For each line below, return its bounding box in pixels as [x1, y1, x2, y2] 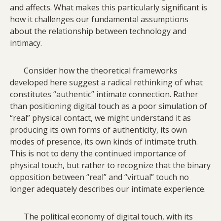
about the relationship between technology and [10, 26, 186, 37]
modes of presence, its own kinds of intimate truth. [10, 136, 198, 147]
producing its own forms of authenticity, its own [10, 124, 187, 136]
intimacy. [10, 37, 42, 49]
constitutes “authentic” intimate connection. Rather [10, 89, 198, 100]
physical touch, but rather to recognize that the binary [10, 160, 211, 171]
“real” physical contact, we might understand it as [10, 112, 191, 124]
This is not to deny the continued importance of [10, 148, 186, 159]
